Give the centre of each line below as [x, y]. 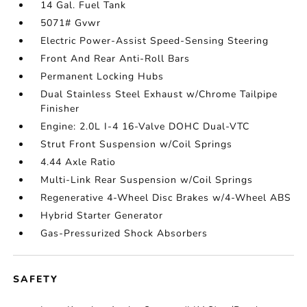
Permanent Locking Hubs [102, 76]
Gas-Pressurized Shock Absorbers [124, 233]
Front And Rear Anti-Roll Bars [115, 59]
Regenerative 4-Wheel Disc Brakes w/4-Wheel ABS [166, 198]
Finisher [60, 109]
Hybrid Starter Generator [102, 216]
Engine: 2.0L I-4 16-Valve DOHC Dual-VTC [145, 126]
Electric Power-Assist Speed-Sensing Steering [155, 41]
